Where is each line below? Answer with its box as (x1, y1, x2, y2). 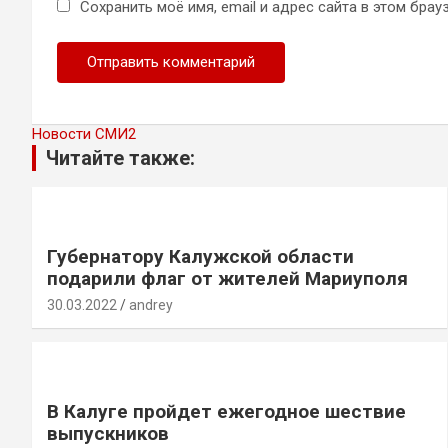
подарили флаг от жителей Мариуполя (47, 266, 408, 290)
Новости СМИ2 (32, 124, 136, 143)
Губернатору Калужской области (47, 244, 354, 268)
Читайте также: (46, 145, 195, 170)
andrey (129, 296, 173, 313)
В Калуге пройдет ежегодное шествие (47, 399, 406, 423)
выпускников (47, 421, 169, 445)
